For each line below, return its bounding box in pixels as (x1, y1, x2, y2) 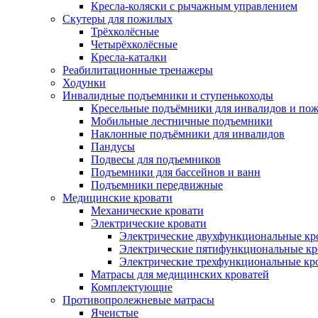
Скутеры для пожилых (62, 13, 172, 25)
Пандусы (91, 141, 135, 153)
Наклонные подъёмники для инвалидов (91, 128, 285, 140)
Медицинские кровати (62, 192, 172, 204)
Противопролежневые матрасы (62, 294, 214, 306)
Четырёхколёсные (91, 38, 177, 50)
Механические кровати (91, 204, 204, 216)
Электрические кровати (91, 217, 207, 229)
